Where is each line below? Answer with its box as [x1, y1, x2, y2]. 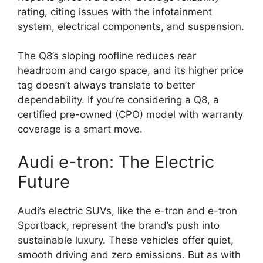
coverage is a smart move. [18, 123, 143, 136]
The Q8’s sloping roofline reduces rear [18, 50, 196, 62]
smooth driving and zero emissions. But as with [18, 248, 241, 261]
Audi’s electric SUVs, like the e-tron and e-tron [18, 204, 237, 217]
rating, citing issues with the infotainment [18, 5, 212, 18]
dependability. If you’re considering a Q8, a [18, 94, 219, 106]
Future [18, 171, 70, 192]
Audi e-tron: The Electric [18, 151, 214, 172]
